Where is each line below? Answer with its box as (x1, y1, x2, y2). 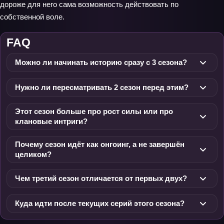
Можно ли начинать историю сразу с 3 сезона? (15, 58, 187, 67)
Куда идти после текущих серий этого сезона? (15, 199, 184, 208)
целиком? (15, 150, 51, 159)
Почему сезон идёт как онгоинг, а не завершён (15, 140, 184, 149)
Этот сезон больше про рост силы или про (15, 107, 173, 116)
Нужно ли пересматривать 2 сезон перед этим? (15, 83, 188, 92)
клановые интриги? (15, 117, 87, 126)
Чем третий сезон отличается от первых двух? (15, 174, 187, 183)
